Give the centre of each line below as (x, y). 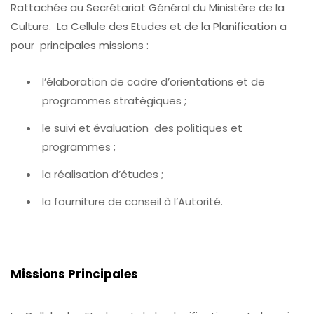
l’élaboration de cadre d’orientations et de (153, 81)
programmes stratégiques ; (114, 100)
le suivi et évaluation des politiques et (142, 128)
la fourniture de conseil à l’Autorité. (132, 201)
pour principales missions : (80, 45)
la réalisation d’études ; (103, 174)
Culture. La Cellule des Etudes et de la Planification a (149, 26)
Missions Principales (74, 274)
